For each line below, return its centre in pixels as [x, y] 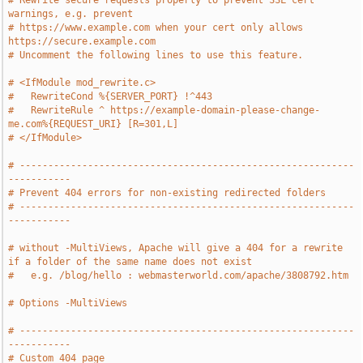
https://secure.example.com [82, 41]
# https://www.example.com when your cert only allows [156, 28]
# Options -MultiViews [68, 303]
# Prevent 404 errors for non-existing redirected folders [167, 193]
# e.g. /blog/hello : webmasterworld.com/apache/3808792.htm [179, 275]
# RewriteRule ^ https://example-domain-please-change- [164, 110]
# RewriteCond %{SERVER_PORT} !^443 [111, 96]
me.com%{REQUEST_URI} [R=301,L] [94, 124]
